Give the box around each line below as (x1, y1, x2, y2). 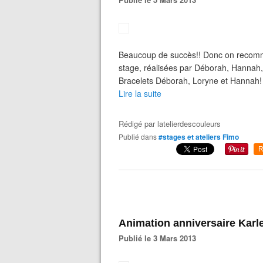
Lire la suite (119, 87, 161, 99)
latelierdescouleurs (157, 118, 221, 129)
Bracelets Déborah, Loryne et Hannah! (119, 75, 262, 86)
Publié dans (123, 131, 157, 141)
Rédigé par (119, 118, 157, 129)
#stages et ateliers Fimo (159, 131, 239, 142)
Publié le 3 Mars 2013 (124, 232, 196, 244)
